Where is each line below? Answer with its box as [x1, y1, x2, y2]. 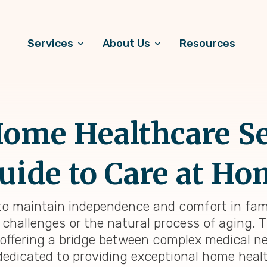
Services [27, 37, 73, 50]
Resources [179, 37, 235, 50]
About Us [103, 37, 150, 50]
